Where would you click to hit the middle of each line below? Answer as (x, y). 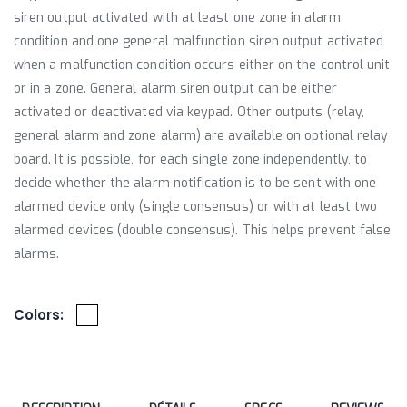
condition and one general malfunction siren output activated (199, 41)
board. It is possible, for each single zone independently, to (191, 159)
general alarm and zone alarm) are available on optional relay (201, 136)
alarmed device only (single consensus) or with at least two (196, 207)
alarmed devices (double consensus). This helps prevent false (203, 230)
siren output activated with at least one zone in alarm (177, 18)
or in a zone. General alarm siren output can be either (175, 89)
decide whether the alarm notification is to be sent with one (195, 183)
